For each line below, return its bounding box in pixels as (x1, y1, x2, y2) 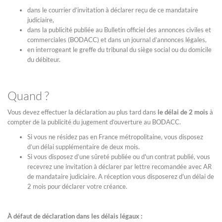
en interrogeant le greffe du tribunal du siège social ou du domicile (27, 45, 212, 54)
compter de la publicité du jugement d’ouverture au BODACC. (7, 117, 181, 126)
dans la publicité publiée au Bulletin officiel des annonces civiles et (27, 25, 211, 34)
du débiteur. (27, 55, 60, 63)
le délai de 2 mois (158, 108, 208, 116)
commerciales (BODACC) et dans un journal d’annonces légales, (27, 35, 207, 44)
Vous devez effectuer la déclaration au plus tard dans (7, 108, 158, 116)
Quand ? (7, 88, 49, 103)
